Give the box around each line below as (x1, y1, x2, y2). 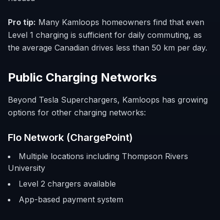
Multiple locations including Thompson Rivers (19, 151, 188, 161)
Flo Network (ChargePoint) (8, 132, 133, 143)
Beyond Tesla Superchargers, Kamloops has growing (8, 95, 208, 105)
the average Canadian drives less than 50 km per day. (8, 43, 207, 53)
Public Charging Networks (8, 70, 157, 84)
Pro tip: (8, 17, 36, 27)
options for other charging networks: (8, 108, 146, 117)
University (8, 163, 45, 173)
